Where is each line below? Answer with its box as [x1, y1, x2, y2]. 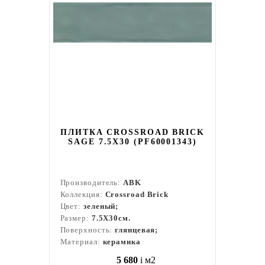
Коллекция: [60, 190, 105, 199]
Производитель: [60, 178, 124, 187]
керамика [102, 237, 141, 246]
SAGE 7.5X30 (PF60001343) [68, 137, 197, 146]
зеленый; [83, 202, 119, 211]
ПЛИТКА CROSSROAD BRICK [60, 128, 205, 137]
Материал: [60, 237, 103, 246]
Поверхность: [60, 225, 115, 234]
